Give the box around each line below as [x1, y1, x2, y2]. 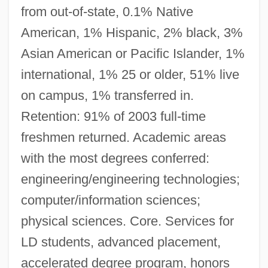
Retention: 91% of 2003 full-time [20, 108, 206, 124]
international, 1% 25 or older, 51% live [20, 66, 239, 82]
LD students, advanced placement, [20, 234, 221, 249]
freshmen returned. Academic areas [20, 129, 226, 145]
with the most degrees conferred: [20, 150, 209, 166]
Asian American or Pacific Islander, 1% [20, 45, 245, 61]
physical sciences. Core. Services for [20, 213, 234, 229]
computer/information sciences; [20, 192, 200, 208]
